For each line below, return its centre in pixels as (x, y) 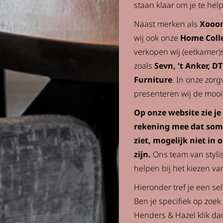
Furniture (153, 80)
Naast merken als (167, 24)
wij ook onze (157, 38)
